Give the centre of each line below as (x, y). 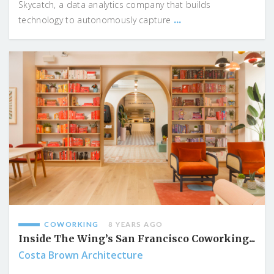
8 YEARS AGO (136, 224)
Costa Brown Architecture (81, 255)
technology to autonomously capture (96, 20)
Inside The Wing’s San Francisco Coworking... (137, 238)
